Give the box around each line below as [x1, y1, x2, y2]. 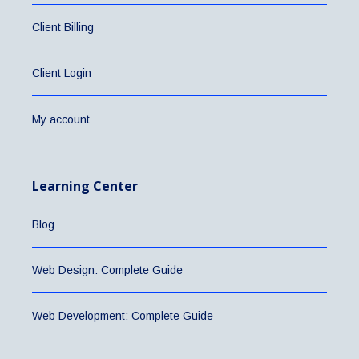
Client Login [32, 67, 91, 80]
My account [32, 112, 90, 126]
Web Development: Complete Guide [32, 309, 213, 323]
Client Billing [32, 21, 94, 34]
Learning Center [32, 176, 138, 195]
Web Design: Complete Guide [32, 264, 183, 277]
